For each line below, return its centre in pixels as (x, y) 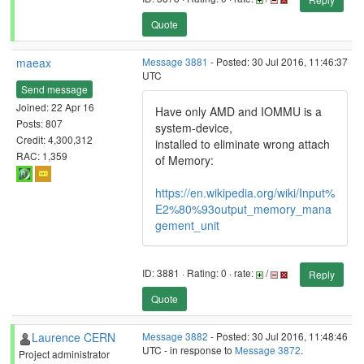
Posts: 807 (39, 123)
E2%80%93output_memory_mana (243, 209)
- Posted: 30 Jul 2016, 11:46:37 (278, 61)
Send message (54, 89)
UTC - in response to (188, 350)
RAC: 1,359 (42, 155)
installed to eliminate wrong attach (243, 144)
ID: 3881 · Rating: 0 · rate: (199, 273)
